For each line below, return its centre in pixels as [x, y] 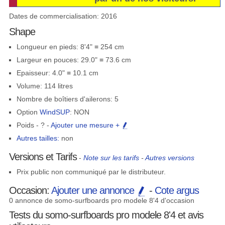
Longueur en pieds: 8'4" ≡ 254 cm [70, 47]
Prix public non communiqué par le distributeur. [91, 172]
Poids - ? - [33, 125]
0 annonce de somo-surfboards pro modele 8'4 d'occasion [101, 201]
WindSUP [54, 112]
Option [28, 112]
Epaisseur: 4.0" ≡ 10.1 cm [57, 73]
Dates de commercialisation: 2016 [63, 16]
